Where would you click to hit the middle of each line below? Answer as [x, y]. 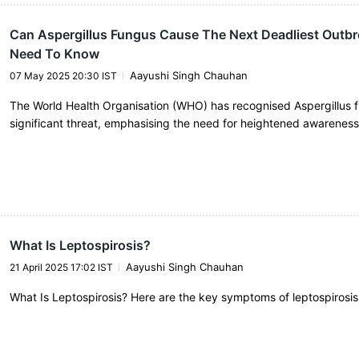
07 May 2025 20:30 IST [63, 75]
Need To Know [54, 53]
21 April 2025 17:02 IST [61, 268]
